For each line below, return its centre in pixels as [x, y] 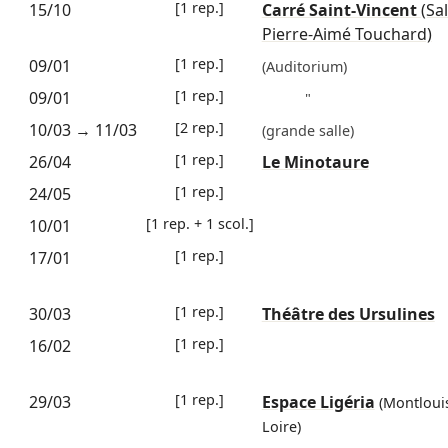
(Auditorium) [304, 67]
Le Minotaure [315, 162]
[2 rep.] [199, 128]
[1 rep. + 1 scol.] [199, 224]
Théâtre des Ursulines [348, 314]
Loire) [281, 427]
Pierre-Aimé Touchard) [346, 34]
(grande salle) [307, 131]
